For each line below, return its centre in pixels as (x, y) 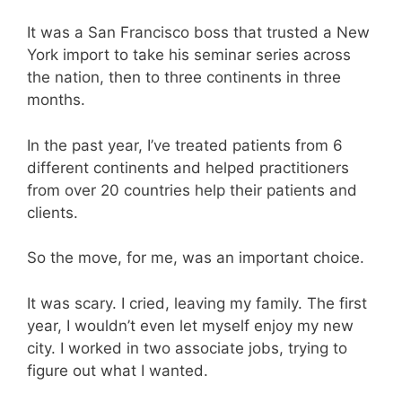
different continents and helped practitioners (188, 167)
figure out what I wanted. (118, 370)
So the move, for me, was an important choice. (196, 258)
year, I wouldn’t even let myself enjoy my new (190, 325)
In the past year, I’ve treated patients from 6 (185, 145)
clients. (52, 212)
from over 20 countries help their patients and (192, 190)
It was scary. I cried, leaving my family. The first (197, 303)
